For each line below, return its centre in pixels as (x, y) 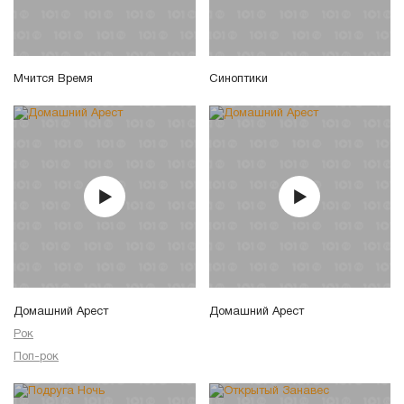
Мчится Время (53, 80)
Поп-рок (36, 358)
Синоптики (238, 80)
